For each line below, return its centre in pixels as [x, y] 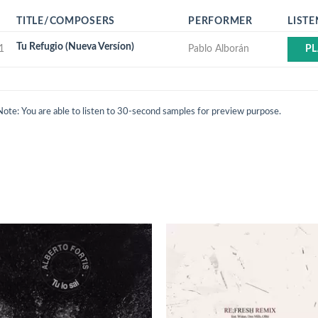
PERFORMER [220, 21]
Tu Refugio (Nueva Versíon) [76, 46]
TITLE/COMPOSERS [66, 21]
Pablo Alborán [219, 49]
